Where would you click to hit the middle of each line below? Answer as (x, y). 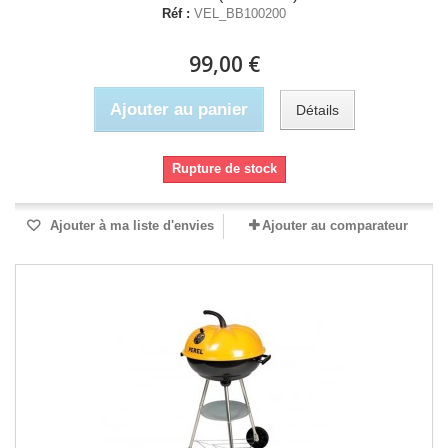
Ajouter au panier (178, 109)
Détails (317, 109)
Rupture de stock (224, 168)
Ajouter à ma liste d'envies (130, 225)
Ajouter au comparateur (335, 225)
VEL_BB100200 (240, 13)
